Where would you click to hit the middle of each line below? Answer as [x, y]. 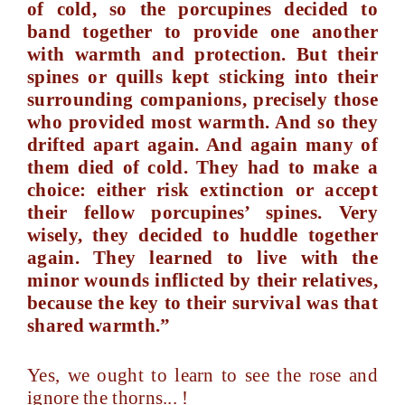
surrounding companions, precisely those [202, 99]
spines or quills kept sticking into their [202, 77]
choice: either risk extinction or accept [202, 190]
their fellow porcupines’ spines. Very [202, 212]
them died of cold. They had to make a [202, 167]
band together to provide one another [202, 32]
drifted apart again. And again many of [202, 145]
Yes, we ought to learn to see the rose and [202, 375]
